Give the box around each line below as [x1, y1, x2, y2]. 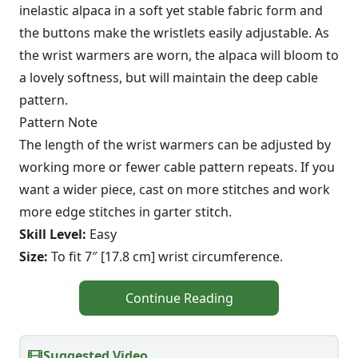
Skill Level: [19, 225, 86, 243]
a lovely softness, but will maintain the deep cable [19, 68, 318, 86]
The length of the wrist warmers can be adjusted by [19, 135, 331, 153]
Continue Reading [125, 288, 233, 307]
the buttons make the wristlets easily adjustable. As [19, 23, 329, 42]
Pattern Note [19, 113, 97, 131]
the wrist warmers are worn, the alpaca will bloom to [19, 46, 339, 64]
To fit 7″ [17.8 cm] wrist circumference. [48, 247, 283, 265]
